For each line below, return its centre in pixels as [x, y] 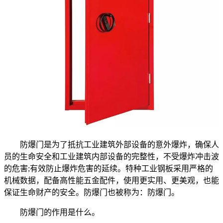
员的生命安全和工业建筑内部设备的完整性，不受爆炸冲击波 [111, 156]
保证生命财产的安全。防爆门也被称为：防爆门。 [92, 192]
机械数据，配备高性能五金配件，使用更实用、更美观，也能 [111, 180]
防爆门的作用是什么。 [52, 212]
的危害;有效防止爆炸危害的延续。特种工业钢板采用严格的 [109, 168]
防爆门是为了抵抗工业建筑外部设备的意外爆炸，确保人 [111, 144]
